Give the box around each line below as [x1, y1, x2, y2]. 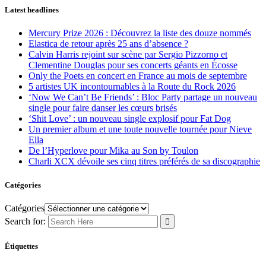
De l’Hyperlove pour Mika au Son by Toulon [28, 145, 198, 156]
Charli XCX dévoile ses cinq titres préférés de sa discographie [28, 156, 260, 167]
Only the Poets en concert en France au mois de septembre [28, 71, 247, 81]
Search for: [5, 216, 46, 226]
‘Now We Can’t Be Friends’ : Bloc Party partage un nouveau [28, 92, 257, 103]
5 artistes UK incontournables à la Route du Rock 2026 [28, 81, 236, 92]
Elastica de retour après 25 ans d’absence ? [28, 39, 188, 49]
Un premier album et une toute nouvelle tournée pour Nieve [28, 124, 252, 135]
